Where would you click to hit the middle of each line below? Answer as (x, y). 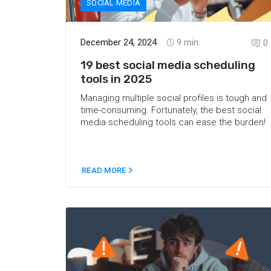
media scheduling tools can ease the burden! (173, 122)
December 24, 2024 (119, 42)
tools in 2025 (116, 79)
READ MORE (105, 170)
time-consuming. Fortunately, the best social (171, 110)
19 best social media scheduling (168, 65)
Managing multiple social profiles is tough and (174, 98)
